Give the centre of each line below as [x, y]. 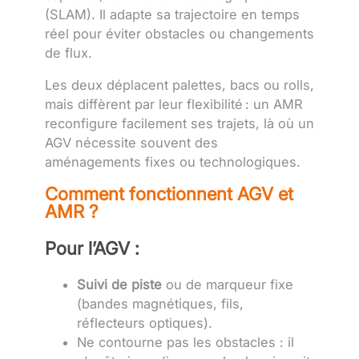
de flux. [69, 52]
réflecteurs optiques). [145, 323]
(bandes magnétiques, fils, [160, 303]
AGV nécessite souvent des [131, 143]
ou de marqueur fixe [228, 284]
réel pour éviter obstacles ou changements [179, 33]
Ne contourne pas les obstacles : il [186, 342]
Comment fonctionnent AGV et [169, 193]
